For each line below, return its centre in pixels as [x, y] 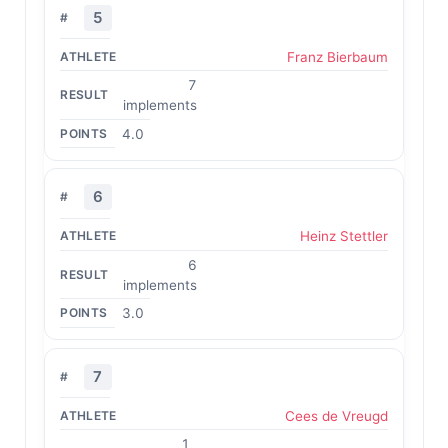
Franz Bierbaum [337, 56]
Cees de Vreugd [336, 415]
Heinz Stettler [343, 236]
